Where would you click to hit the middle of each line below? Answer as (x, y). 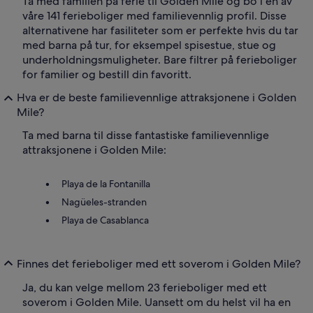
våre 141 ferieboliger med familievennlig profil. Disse (154, 16)
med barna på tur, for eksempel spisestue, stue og (149, 45)
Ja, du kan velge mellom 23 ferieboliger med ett (145, 288)
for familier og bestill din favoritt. (107, 75)
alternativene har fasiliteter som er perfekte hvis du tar (160, 31)
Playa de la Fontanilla (106, 184)
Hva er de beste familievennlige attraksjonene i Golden (156, 98)
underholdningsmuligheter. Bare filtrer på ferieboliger (160, 60)
